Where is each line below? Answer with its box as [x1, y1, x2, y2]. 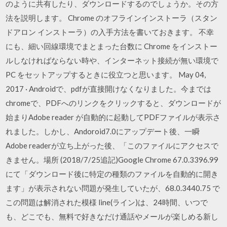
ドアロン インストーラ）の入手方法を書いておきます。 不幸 [6, 27, 214, 36]
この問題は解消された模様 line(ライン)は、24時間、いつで [6, 198, 208, 207]
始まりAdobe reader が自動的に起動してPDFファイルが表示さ [6, 112, 221, 122]
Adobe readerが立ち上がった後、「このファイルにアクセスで [6, 141, 219, 150]
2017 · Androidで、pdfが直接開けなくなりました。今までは [6, 84, 212, 93]
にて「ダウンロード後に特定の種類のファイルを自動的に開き [6, 169, 219, 178]
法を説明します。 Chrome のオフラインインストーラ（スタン [6, 13, 218, 22]
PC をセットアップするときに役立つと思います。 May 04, [6, 70, 206, 79]
